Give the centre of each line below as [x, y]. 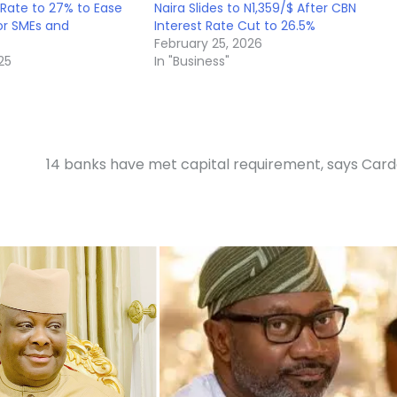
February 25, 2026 [209, 43]
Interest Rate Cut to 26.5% [235, 25]
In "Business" [192, 61]
